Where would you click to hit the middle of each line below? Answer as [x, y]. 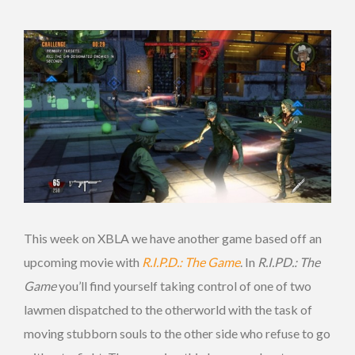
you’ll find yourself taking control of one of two [184, 285]
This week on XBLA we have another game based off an [173, 238]
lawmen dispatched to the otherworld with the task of [168, 309]
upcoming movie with [83, 261]
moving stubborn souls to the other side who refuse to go [177, 333]
